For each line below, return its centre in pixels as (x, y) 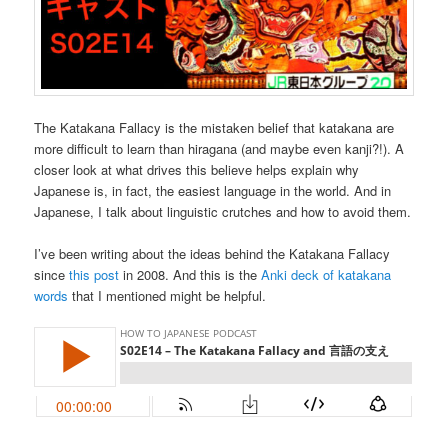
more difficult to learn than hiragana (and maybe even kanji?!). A (219, 148)
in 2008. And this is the (190, 275)
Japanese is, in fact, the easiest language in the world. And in (213, 190)
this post (94, 275)
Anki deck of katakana (326, 275)
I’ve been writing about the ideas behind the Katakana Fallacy (212, 254)
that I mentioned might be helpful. (167, 296)
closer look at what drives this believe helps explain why (197, 169)
